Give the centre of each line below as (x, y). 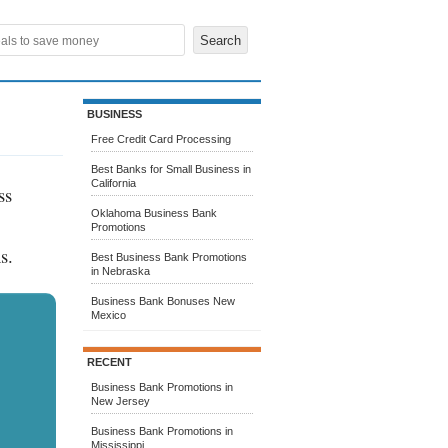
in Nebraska (120, 271)
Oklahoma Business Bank (154, 213)
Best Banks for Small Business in (171, 169)
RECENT (109, 362)
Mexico (108, 315)
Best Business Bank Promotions (169, 257)
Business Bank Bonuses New (163, 301)
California (113, 183)
